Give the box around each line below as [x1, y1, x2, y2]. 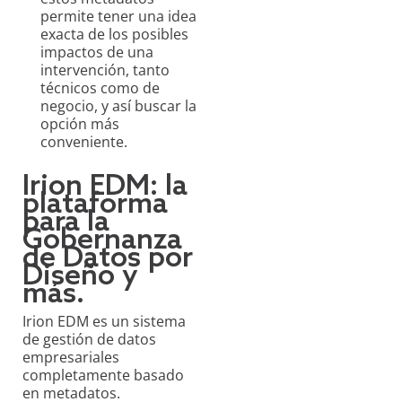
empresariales [22, 347, 119, 368]
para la [22, 205, 109, 240]
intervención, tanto [40, 60, 170, 81]
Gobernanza [22, 223, 182, 258]
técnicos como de [40, 78, 160, 99]
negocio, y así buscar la [40, 96, 197, 117]
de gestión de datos [22, 329, 156, 350]
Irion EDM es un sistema [22, 311, 186, 332]
